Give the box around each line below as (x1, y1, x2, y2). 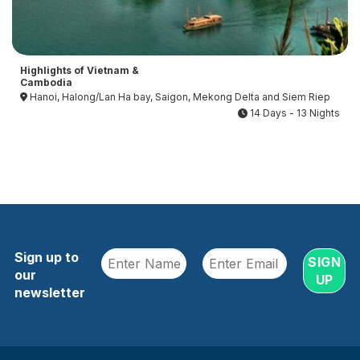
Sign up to (14, 249, 79, 266)
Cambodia (20, 76, 72, 88)
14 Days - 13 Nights (247, 107, 340, 120)
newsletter (14, 284, 85, 301)
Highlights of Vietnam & (20, 63, 139, 76)
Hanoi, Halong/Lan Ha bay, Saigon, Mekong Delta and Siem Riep (27, 91, 330, 104)
